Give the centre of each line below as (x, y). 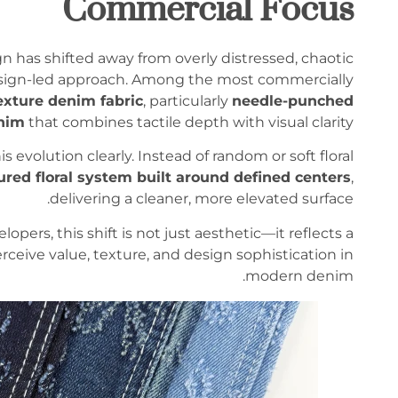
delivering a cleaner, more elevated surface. (202, 199)
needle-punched (293, 100)
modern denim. (299, 275)
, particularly (187, 100)
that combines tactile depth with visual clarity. (189, 122)
